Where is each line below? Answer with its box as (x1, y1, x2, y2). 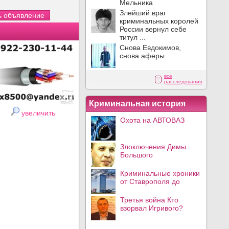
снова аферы (120, 52, 165, 60)
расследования (164, 79, 202, 84)
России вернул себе (120, 25, 187, 33)
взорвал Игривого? (120, 204, 183, 212)
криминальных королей (120, 17, 198, 25)
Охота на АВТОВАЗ (120, 116, 185, 124)
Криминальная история (89, 99, 186, 108)
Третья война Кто (120, 196, 178, 204)
